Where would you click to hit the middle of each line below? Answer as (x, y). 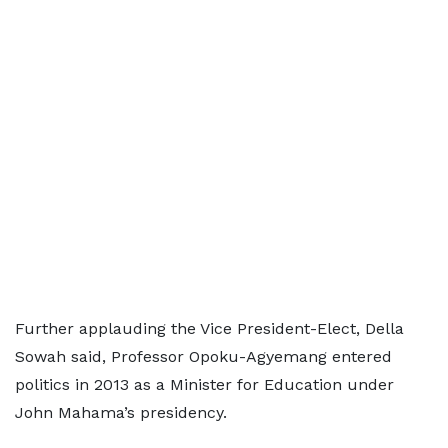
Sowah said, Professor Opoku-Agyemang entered (203, 356)
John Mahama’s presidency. (121, 412)
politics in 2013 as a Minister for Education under (204, 384)
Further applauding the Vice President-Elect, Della (209, 328)
